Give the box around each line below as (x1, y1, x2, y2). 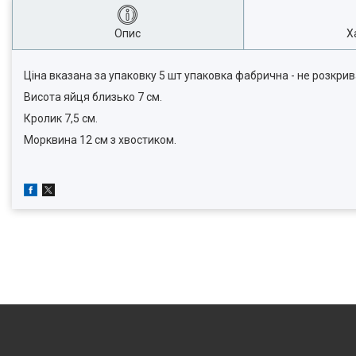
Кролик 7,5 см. (24, 112, 98, 125)
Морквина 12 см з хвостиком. (24, 133, 176, 146)
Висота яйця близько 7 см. (24, 91, 162, 103)
